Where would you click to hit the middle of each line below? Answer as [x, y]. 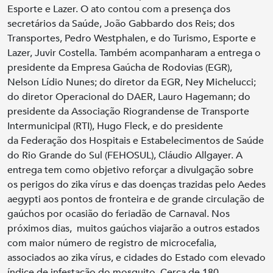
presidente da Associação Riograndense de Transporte [128, 112]
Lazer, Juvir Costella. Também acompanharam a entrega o [134, 53]
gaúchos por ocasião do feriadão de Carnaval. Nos [119, 214]
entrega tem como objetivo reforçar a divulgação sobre [130, 170]
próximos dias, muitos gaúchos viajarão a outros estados [133, 229]
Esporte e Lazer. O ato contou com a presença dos [119, 9]
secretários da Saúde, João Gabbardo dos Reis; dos [121, 24]
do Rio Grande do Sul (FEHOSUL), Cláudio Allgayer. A [125, 155]
